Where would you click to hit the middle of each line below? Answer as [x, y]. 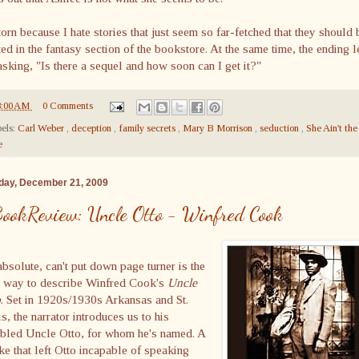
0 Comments [67, 106]
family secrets [148, 128]
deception [93, 128]
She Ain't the [332, 128]
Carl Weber [42, 128]
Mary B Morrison [219, 128]
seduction [280, 128]
